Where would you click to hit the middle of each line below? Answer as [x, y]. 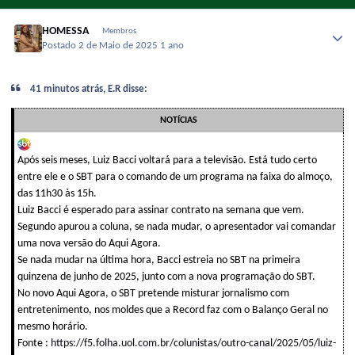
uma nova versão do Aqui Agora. [89, 244]
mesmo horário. [53, 327]
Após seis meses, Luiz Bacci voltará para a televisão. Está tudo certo [167, 161]
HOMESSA [66, 31]
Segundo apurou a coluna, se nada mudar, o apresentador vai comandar [177, 227]
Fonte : [34, 344]
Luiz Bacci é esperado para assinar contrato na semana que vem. [161, 211]
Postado [61, 46]
